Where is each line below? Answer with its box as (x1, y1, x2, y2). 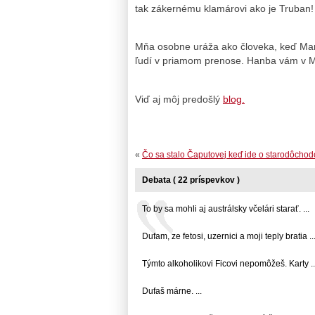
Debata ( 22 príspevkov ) (142, 174, 240, 185)
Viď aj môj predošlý (135, 93, 223, 105)
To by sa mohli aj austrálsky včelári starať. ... (142, 203, 309, 214)
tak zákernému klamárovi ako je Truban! (135, 3, 314, 15)
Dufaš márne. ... (142, 285, 202, 296)
